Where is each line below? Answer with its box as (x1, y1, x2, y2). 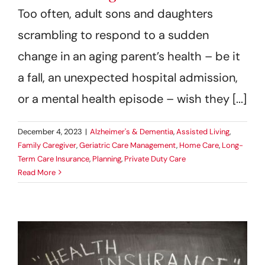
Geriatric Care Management (79, 140, 176, 150)
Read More (18, 167, 56, 177)
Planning (92, 153, 121, 164)
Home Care (179, 140, 219, 150)
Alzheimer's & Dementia (90, 126, 173, 137)
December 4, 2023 (18, 126, 82, 137)
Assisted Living (176, 126, 230, 137)
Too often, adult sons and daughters (18, 5, 213, 21)
